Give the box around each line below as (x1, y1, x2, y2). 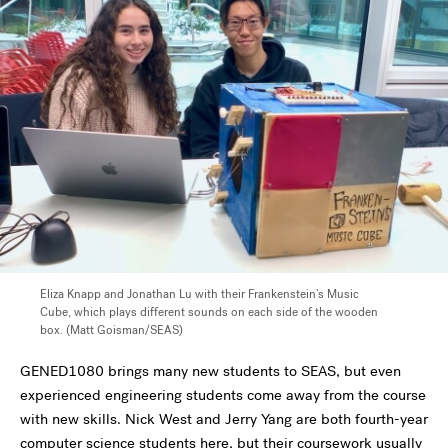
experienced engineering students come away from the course (20, 385, 426, 406)
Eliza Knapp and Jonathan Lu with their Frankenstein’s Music (40, 286, 359, 303)
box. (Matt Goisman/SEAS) (40, 322, 183, 339)
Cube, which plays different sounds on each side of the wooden (40, 304, 378, 321)
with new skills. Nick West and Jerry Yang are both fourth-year (20, 409, 428, 430)
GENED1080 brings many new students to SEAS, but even (20, 361, 401, 382)
